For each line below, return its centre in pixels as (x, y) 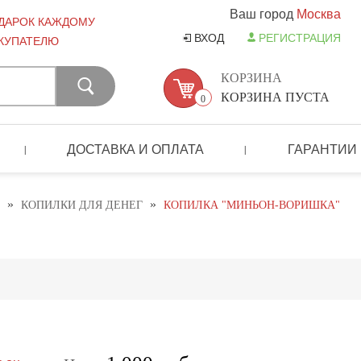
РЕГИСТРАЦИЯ (300, 37)
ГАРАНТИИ (322, 148)
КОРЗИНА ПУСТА (275, 97)
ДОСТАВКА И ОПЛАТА (136, 148)
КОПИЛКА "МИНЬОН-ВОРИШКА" (252, 205)
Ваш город (263, 13)
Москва (319, 13)
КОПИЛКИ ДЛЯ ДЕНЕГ (82, 205)
